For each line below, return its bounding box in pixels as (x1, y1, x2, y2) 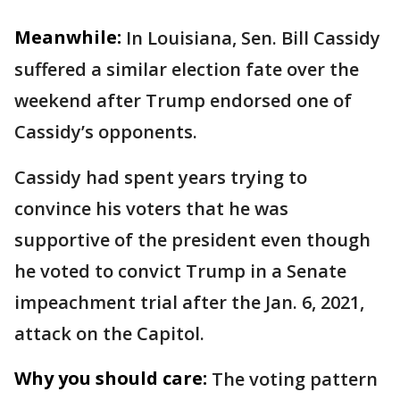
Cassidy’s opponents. (14, 119, 202, 144)
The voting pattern (212, 366, 378, 391)
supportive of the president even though (14, 227, 371, 252)
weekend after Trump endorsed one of (14, 87, 352, 112)
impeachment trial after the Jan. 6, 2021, (14, 289, 364, 314)
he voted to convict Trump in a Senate (14, 258, 346, 283)
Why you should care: (14, 365, 207, 390)
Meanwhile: (14, 24, 121, 49)
